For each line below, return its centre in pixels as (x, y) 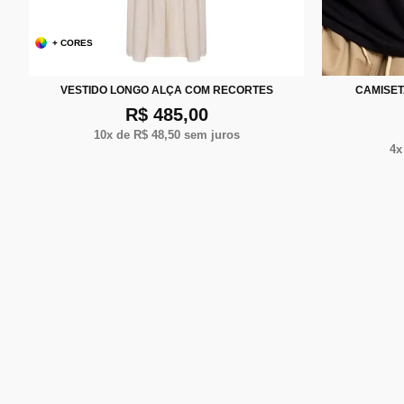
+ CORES (73, 42)
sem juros (210, 134)
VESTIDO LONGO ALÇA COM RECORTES (166, 90)
